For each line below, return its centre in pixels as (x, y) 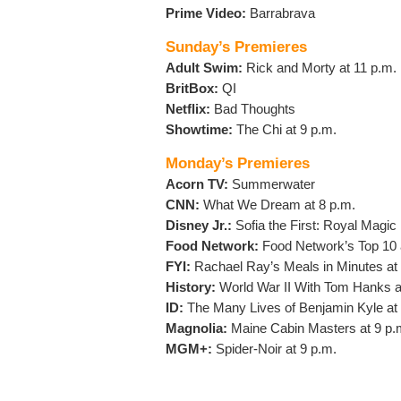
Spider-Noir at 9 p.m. (274, 349)
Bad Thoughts (253, 109)
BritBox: (192, 89)
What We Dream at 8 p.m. (277, 205)
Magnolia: (196, 328)
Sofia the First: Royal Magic (314, 226)
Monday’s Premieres (238, 163)
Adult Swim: (204, 68)
